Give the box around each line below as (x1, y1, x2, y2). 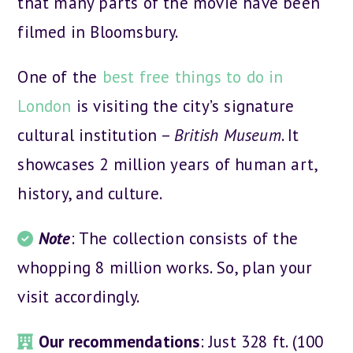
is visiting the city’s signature (71, 95, 295, 117)
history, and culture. (17, 183, 163, 204)
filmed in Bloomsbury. (17, 21, 179, 43)
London (17, 95, 72, 117)
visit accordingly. (17, 286, 140, 307)
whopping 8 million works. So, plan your (17, 257, 313, 278)
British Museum (174, 124, 281, 146)
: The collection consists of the (70, 228, 299, 249)
